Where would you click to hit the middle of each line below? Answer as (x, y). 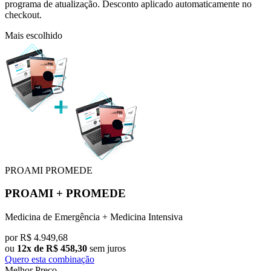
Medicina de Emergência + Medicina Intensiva (94, 217)
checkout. (23, 15)
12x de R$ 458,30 (52, 249)
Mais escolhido (34, 35)
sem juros (106, 249)
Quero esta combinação (50, 260)
